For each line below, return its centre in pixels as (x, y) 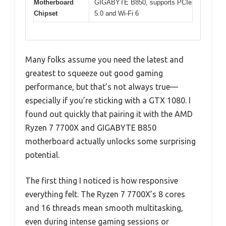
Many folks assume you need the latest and (104, 59)
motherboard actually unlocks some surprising (110, 141)
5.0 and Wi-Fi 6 (117, 14)
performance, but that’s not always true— (102, 87)
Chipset (46, 14)
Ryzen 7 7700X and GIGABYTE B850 (91, 127)
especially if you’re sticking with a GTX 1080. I (108, 100)
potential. (42, 155)
